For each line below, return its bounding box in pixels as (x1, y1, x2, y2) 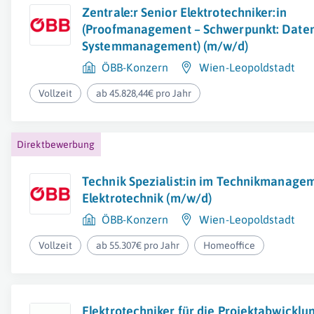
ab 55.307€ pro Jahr (96, 240, 180, 251)
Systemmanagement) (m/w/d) (82, 39, 249, 53)
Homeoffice (203, 240, 256, 251)
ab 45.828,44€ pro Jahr (96, 88, 192, 99)
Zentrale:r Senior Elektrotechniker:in (82, 5, 287, 20)
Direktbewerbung (17, 139, 95, 150)
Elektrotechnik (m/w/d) (82, 191, 212, 205)
